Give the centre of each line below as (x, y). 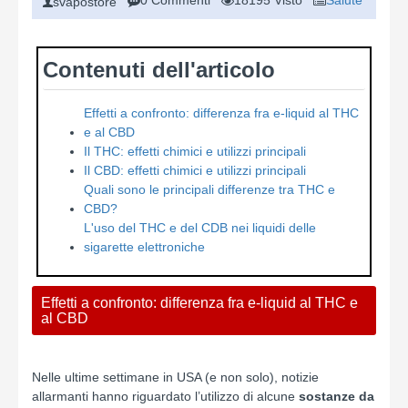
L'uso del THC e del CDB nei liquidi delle (200, 228)
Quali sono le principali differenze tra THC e (209, 189)
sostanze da (337, 396)
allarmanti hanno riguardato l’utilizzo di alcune (165, 396)
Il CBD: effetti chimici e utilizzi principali (195, 170)
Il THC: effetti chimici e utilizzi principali (195, 151)
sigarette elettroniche (144, 247)
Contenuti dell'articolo (159, 70)
